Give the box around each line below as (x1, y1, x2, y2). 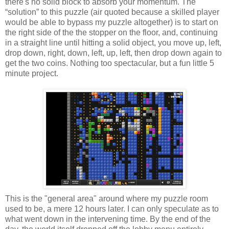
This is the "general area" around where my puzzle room (5, 194, 208, 203)
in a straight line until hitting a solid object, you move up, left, (5, 38, 221, 47)
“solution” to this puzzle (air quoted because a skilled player (5, 7, 219, 16)
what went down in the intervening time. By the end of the (5, 214, 211, 223)
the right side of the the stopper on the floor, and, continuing (5, 28, 218, 37)
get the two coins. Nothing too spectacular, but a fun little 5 (5, 58, 214, 67)
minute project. (5, 68, 58, 78)
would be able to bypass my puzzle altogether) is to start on (5, 17, 218, 27)
